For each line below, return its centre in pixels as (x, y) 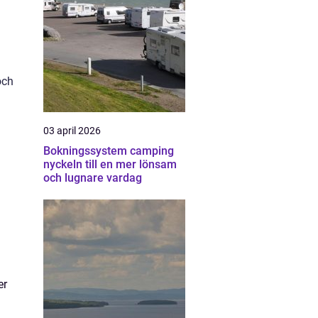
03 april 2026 (72, 131)
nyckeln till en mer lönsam (110, 164)
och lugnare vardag (93, 178)
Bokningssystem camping (109, 151)
